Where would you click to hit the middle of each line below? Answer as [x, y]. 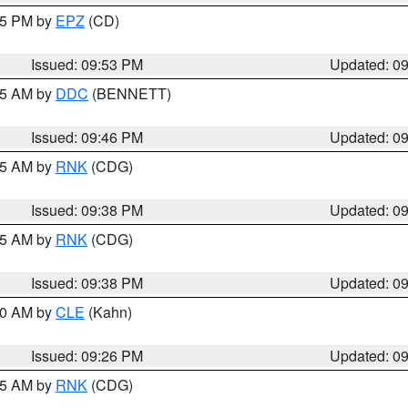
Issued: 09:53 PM [87, 64]
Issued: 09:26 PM [87, 356]
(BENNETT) [130, 93]
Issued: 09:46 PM [87, 137]
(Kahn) [108, 312]
